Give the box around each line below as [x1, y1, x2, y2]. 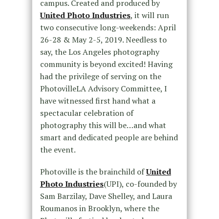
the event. [40, 144, 76, 155]
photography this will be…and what [40, 119, 166, 131]
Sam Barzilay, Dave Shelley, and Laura [40, 190, 172, 201]
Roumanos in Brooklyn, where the [40, 202, 159, 214]
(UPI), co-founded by [103, 178, 177, 189]
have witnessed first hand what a [40, 95, 155, 106]
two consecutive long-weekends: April [40, 22, 176, 33]
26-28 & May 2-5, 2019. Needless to [40, 34, 167, 45]
